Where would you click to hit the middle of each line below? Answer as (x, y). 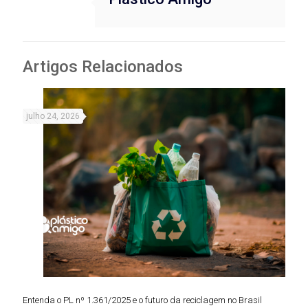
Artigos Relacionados (103, 67)
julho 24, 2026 (53, 117)
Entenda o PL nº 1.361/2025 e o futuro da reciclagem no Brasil (142, 300)
